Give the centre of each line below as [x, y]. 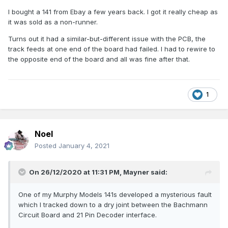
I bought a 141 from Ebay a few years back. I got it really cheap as [113, 12]
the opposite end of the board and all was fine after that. [100, 59]
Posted [47, 146]
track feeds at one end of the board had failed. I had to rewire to [112, 49]
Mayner [136, 172]
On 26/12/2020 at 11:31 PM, [76, 172]
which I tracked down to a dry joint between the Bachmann [113, 205]
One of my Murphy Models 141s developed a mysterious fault [115, 195]
